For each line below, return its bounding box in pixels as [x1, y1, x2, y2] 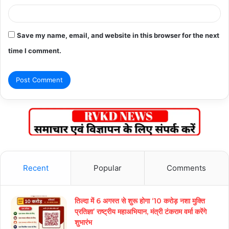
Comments [167, 163, 207, 173]
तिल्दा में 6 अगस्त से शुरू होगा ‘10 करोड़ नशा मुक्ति [75, 196, 205, 206]
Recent [22, 163, 49, 173]
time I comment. [8, 46, 61, 55]
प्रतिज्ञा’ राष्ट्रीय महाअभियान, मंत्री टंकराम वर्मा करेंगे [75, 207, 207, 217]
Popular [93, 163, 122, 173]
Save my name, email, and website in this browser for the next [17, 31, 219, 39]
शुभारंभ [75, 218, 92, 227]
